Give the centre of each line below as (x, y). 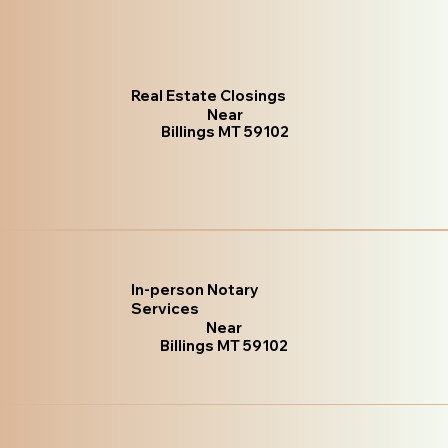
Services (164, 309)
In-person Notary (194, 290)
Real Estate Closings (209, 96)
